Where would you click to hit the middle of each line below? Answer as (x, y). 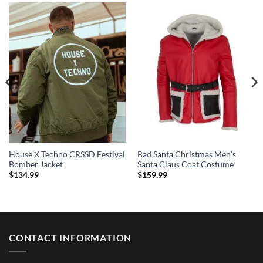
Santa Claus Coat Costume (185, 164)
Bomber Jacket (36, 164)
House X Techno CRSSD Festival (67, 154)
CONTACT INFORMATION (70, 237)
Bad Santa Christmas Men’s (186, 154)
